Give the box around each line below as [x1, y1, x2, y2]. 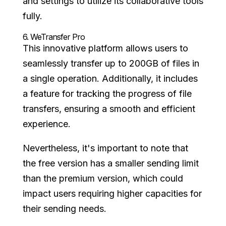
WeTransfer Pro [30, 32, 85, 42]
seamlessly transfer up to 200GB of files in [22, 58, 199, 69]
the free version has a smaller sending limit [22, 158, 199, 168]
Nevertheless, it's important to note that [22, 143, 188, 153]
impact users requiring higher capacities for [22, 188, 202, 199]
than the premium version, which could [22, 173, 183, 184]
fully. [22, 11, 42, 21]
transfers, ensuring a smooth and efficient [22, 103, 195, 114]
